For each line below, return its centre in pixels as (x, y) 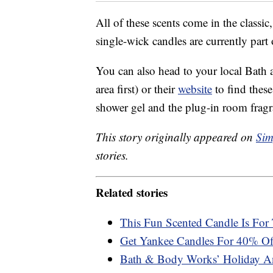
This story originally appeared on (176, 137)
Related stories (132, 192)
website (195, 89)
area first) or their (137, 89)
